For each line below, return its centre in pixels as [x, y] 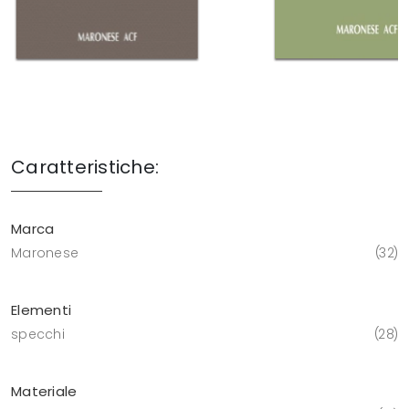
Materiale [44, 392]
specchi [38, 335]
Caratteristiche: [85, 168]
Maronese [45, 253]
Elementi [41, 310]
